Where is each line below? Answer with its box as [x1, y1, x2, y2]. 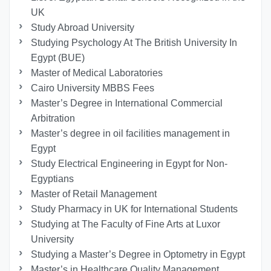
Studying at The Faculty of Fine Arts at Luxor [31, 219, 221, 230]
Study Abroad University [31, 22, 135, 33]
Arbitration [31, 113, 76, 124]
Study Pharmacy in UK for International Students [31, 204, 238, 215]
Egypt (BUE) [31, 53, 85, 64]
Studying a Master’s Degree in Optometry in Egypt [31, 249, 246, 260]
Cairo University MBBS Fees [31, 83, 155, 94]
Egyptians [31, 174, 74, 184]
